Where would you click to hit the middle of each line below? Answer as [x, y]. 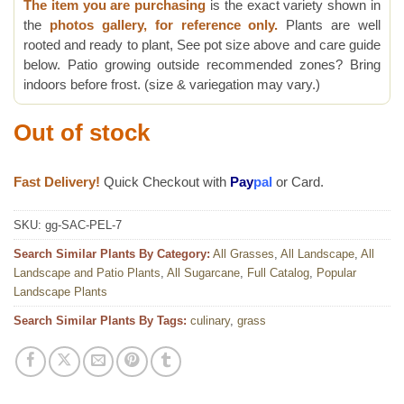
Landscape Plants [60, 291]
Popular [336, 272]
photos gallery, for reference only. [164, 26]
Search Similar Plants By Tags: [100, 320]
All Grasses [243, 253]
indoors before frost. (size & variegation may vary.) [172, 85]
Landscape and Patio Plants [87, 272]
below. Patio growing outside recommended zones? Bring [202, 65]
